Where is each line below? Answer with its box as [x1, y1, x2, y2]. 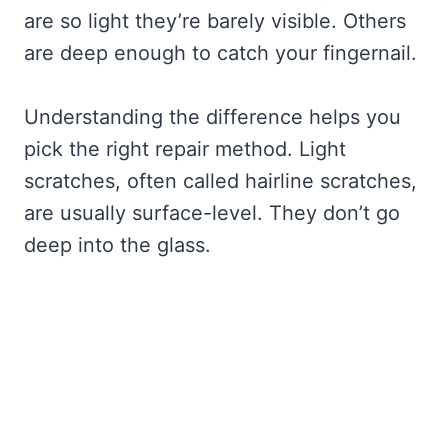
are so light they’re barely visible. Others [24, 8, 406, 33]
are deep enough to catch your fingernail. [24, 40, 417, 65]
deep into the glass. [24, 232, 211, 257]
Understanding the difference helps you [24, 104, 401, 129]
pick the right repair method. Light [24, 136, 346, 161]
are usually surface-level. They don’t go [24, 200, 400, 225]
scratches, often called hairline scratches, [24, 168, 417, 193]
